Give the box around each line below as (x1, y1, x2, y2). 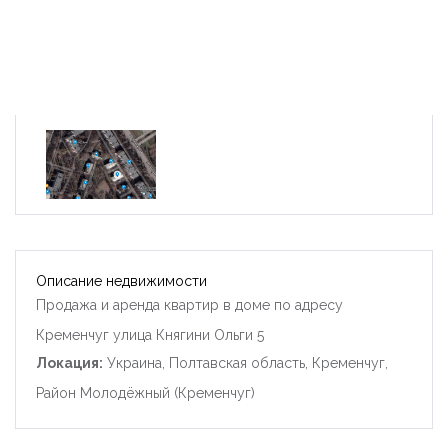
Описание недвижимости (36, 270, 207, 291)
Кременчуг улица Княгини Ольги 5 (36, 326, 264, 343)
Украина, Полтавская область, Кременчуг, (103, 354, 388, 371)
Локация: (36, 354, 103, 371)
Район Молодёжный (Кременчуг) (36, 384, 255, 401)
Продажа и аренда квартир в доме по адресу (36, 296, 343, 313)
